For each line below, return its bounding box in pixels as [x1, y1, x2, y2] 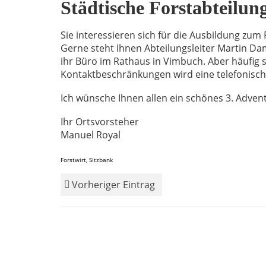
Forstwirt [61, 155, 86, 164]
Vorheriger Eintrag [72, 178, 155, 191]
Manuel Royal [61, 128, 121, 141]
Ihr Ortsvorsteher [61, 115, 139, 128]
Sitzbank [89, 155, 113, 164]
